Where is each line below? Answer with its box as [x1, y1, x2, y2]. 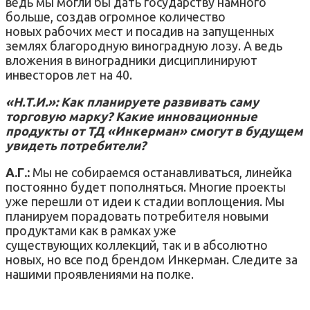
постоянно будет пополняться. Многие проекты [6, 179, 286, 194]
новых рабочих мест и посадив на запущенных [6, 24, 274, 38]
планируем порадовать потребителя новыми [6, 208, 268, 223]
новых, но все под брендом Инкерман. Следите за [6, 252, 298, 266]
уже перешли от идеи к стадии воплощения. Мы [6, 194, 284, 208]
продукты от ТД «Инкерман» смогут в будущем [6, 123, 303, 138]
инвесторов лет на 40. [6, 67, 132, 82]
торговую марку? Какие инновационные [6, 109, 257, 123]
